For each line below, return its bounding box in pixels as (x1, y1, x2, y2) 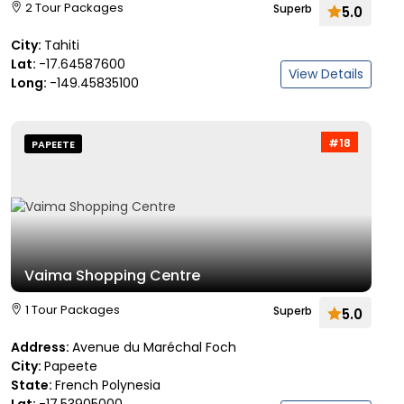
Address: (11, 338, 72, 356)
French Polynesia (55, 376, 161, 394)
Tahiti (44, 36, 79, 54)
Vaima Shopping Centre (24, 265, 200, 286)
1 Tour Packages (25, 301, 120, 318)
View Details (289, 65, 363, 83)
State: (11, 376, 55, 394)
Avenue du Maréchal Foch (72, 338, 236, 356)
